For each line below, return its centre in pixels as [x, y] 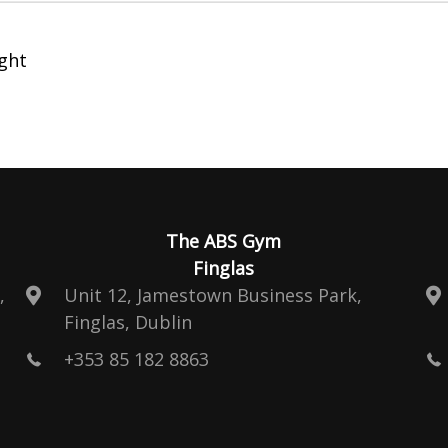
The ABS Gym [224, 241]
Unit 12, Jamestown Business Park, [212, 295]
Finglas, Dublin [127, 322]
